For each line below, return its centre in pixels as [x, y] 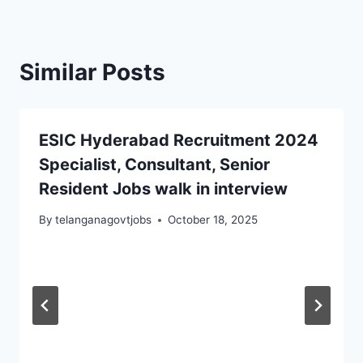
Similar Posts [92, 72]
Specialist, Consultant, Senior [154, 164]
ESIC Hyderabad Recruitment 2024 [179, 140]
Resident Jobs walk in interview [163, 188]
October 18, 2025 [213, 220]
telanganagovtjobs [104, 220]
